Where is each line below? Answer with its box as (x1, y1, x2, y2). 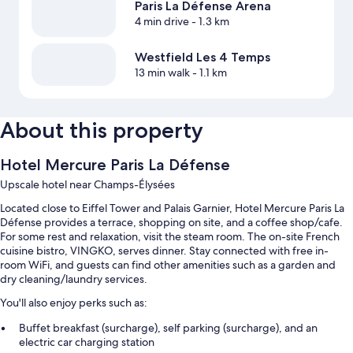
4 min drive (134, 14, 189, 29)
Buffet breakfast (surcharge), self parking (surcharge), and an (19, 320, 318, 335)
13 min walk (134, 65, 190, 80)
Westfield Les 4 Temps (134, 50, 270, 65)
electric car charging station (19, 334, 154, 349)
